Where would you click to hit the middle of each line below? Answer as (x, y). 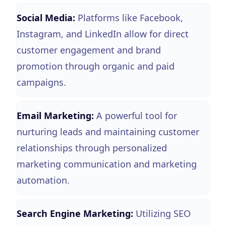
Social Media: (46, 17)
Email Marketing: (55, 115)
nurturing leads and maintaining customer (108, 131)
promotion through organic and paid (96, 66)
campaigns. (41, 82)
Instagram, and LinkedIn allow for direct (103, 34)
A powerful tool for (137, 115)
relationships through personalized (92, 148)
